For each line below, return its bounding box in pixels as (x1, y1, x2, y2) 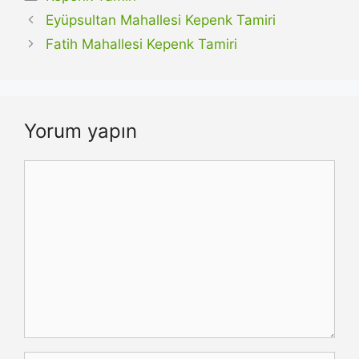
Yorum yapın (24, 119, 137, 143)
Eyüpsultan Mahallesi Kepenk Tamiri (46, 12, 276, 29)
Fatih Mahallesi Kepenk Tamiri (46, 36, 238, 53)
